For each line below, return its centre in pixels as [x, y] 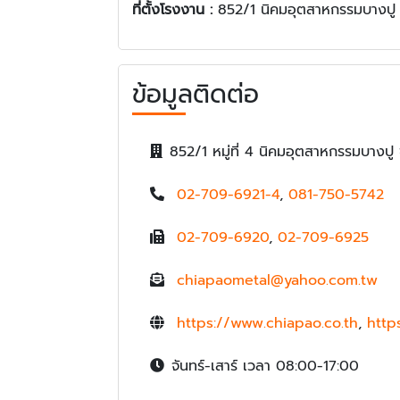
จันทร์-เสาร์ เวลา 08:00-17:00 [265, 367]
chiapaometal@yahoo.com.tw [277, 281]
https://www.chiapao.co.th [267, 324]
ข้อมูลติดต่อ [196, 95]
